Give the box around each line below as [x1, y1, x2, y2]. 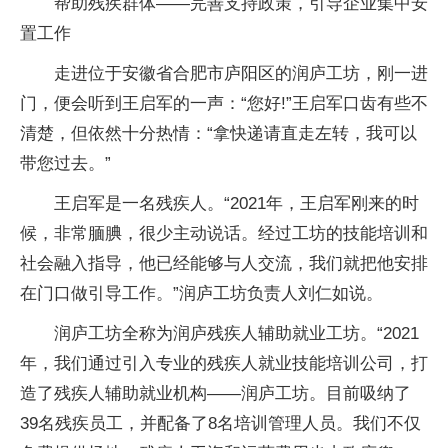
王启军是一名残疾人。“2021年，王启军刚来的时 [54, 194, 419, 213]
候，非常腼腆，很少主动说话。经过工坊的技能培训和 [20, 224, 428, 243]
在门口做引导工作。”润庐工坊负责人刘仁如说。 [20, 284, 383, 303]
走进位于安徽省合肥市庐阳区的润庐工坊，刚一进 [54, 64, 428, 83]
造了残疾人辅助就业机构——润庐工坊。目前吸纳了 [20, 384, 411, 403]
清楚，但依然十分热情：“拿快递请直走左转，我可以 [20, 124, 417, 143]
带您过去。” [20, 154, 111, 173]
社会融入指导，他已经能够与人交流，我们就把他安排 [20, 254, 428, 273]
